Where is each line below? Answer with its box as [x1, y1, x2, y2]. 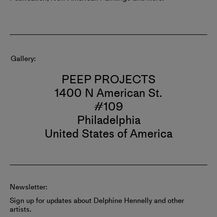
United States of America [45, 125, 172, 143]
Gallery [11, 53, 34, 64]
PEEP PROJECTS [62, 71, 155, 89]
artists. [10, 204, 31, 215]
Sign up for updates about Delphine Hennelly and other [10, 195, 184, 206]
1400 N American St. [55, 84, 162, 102]
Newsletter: [10, 182, 47, 193]
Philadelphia [77, 111, 140, 129]
